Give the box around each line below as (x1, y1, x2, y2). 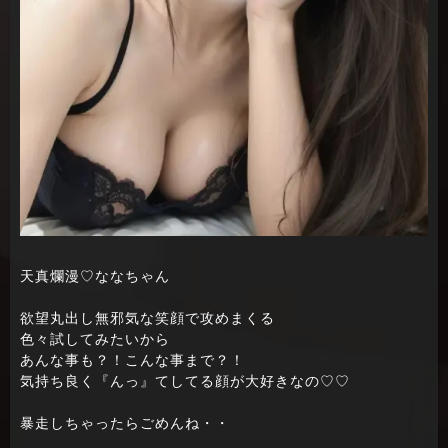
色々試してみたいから (20, 332, 170, 348)
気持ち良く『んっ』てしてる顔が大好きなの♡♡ (20, 374, 350, 390)
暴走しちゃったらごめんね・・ (20, 416, 230, 432)
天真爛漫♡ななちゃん (20, 269, 170, 285)
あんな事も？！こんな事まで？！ (20, 353, 245, 369)
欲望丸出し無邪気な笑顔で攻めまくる (20, 311, 275, 327)
